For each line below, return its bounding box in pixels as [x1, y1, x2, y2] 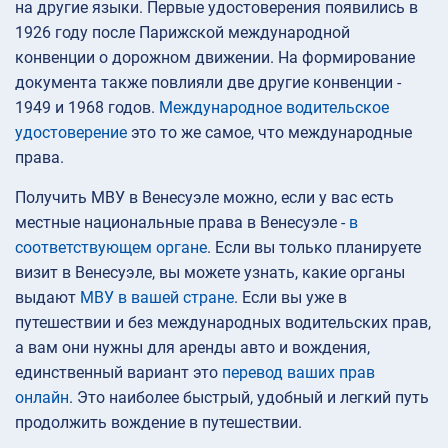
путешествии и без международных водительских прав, [15, 313, 431, 333]
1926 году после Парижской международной [15, 23, 350, 43]
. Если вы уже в [234, 288, 347, 308]
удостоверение [15, 123, 127, 143]
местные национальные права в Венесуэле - [15, 213, 349, 233]
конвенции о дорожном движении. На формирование [15, 48, 415, 68]
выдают [15, 288, 80, 308]
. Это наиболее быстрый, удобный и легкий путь [69, 388, 429, 408]
